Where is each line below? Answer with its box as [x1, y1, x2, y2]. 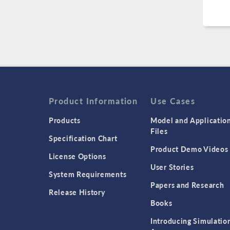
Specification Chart [49, 133, 118, 144]
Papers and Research [150, 180, 224, 190]
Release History [49, 187, 105, 198]
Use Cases [150, 95, 196, 107]
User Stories [150, 162, 194, 172]
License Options [49, 151, 106, 162]
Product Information [49, 95, 138, 107]
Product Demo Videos [150, 144, 228, 155]
